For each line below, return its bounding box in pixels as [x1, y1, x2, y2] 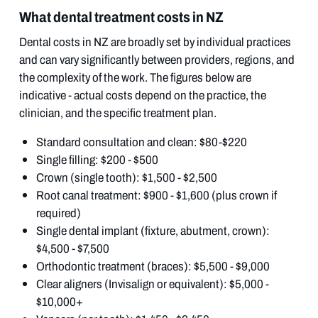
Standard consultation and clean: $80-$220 [35, 133, 247, 151]
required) [35, 204, 81, 222]
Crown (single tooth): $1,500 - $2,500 [35, 168, 217, 187]
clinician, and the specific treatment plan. [18, 104, 216, 122]
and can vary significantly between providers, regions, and [18, 50, 295, 69]
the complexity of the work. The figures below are [18, 68, 251, 87]
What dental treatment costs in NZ [18, 6, 224, 28]
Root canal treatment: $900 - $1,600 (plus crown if [35, 186, 277, 204]
